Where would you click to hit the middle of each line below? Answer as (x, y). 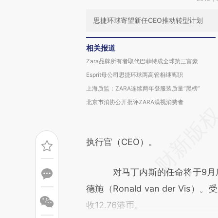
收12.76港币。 (115, 205)
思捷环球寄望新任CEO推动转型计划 (148, 20)
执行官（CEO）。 (122, 142)
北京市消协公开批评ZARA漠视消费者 (135, 102)
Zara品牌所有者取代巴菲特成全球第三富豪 (142, 61)
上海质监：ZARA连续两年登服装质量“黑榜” (143, 88)
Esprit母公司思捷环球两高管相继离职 (135, 75)
